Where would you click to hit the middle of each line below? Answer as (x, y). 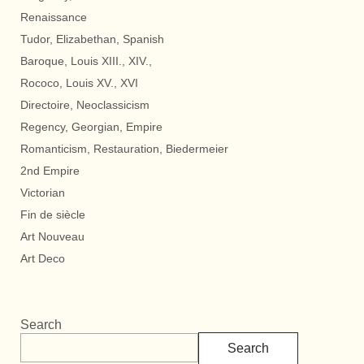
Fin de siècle (53, 214)
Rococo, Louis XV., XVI (79, 82)
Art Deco (43, 258)
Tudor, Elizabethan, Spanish (92, 39)
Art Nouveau (52, 236)
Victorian (43, 192)
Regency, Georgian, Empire (91, 126)
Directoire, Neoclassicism (85, 104)
